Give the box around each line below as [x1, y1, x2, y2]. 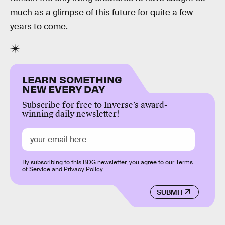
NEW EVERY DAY [22, 82, 105, 95]
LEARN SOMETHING [22, 73, 123, 86]
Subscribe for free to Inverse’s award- [22, 100, 167, 111]
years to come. [10, 21, 68, 32]
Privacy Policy [64, 165, 103, 174]
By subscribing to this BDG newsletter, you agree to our [22, 158, 176, 167]
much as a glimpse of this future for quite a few [10, 7, 193, 18]
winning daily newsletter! [22, 108, 120, 120]
